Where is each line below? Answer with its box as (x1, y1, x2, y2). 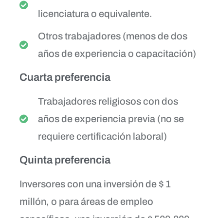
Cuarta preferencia (19, 71, 110, 83)
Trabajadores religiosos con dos (37, 95, 178, 107)
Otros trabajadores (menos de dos (37, 30, 187, 41)
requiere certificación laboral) (37, 130, 167, 142)
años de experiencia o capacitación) (37, 48, 196, 59)
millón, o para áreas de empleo (19, 196, 153, 207)
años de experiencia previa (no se (37, 113, 184, 124)
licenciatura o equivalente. (37, 8, 152, 19)
